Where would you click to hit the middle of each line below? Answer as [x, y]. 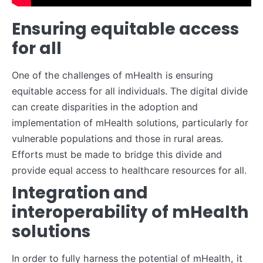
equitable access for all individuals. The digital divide [130, 91]
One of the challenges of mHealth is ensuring [112, 75]
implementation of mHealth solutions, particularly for [130, 122]
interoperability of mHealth [130, 212]
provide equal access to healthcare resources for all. [129, 170]
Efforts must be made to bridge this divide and [117, 154]
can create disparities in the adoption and [105, 107]
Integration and [80, 193]
